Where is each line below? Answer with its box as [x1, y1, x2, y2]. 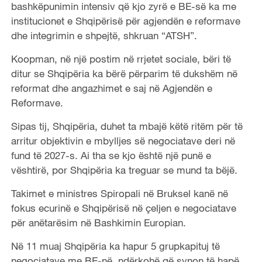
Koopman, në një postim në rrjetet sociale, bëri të [11, 52, 231, 65]
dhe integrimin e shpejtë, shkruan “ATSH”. [11, 29, 197, 42]
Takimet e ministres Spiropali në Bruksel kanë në [11, 187, 228, 199]
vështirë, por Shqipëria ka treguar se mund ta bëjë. [11, 163, 237, 176]
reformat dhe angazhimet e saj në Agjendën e [11, 81, 212, 94]
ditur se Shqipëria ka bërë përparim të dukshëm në [11, 67, 237, 80]
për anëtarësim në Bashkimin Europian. [11, 216, 186, 229]
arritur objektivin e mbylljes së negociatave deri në [11, 134, 235, 147]
